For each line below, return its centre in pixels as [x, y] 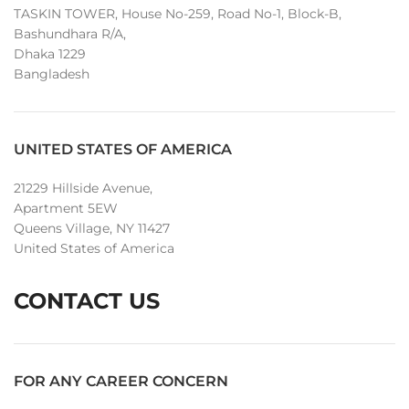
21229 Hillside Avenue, [83, 189]
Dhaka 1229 [50, 54]
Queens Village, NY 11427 [92, 229]
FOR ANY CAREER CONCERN [121, 382]
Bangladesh [52, 74]
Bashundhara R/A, [70, 34]
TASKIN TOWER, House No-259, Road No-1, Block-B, [178, 14]
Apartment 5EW [66, 209]
